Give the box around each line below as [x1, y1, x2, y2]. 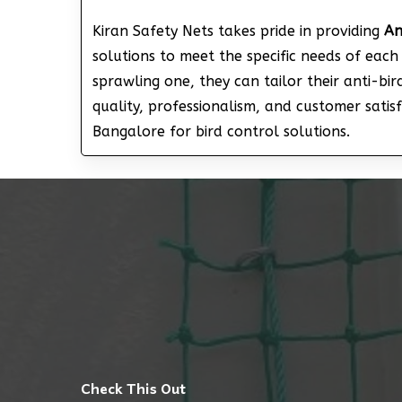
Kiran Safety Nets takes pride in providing [92, 22, 384, 39]
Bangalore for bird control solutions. [92, 122, 350, 140]
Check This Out [81, 375, 187, 399]
